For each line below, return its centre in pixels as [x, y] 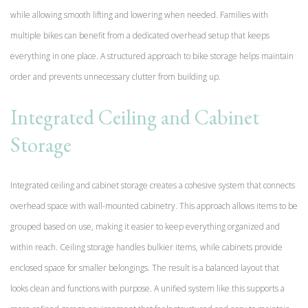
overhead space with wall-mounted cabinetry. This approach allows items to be [154, 206]
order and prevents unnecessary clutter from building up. [115, 76]
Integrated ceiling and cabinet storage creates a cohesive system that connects [153, 185]
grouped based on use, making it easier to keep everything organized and [145, 226]
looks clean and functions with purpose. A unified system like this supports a [147, 288]
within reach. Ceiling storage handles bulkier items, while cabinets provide [146, 247]
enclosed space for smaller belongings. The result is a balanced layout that [145, 267]
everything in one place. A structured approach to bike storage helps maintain [152, 56]
